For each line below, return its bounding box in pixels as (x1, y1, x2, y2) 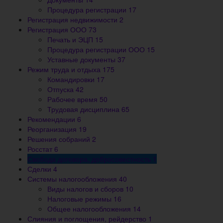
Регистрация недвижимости (27, 14, 119, 25)
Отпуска (47, 84, 76, 95)
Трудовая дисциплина (47, 104, 121, 114)
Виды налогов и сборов (47, 184, 125, 194)
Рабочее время (47, 94, 100, 105)
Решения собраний (27, 134, 92, 144)
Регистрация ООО (27, 24, 89, 35)
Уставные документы (47, 54, 117, 65)
